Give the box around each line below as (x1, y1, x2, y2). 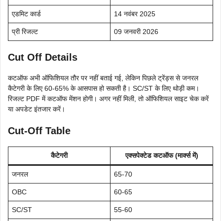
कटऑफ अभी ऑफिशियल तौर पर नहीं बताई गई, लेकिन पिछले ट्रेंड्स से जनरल (8, 74, 198, 82)
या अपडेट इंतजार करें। (8, 105, 65, 113)
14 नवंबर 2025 (114, 9, 155, 18)
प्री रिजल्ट (12, 27, 38, 36)
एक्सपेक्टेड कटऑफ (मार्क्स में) (125, 151, 198, 159)
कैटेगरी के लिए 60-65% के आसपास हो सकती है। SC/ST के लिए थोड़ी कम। (8, 84, 199, 92)
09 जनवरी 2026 (114, 27, 158, 36)
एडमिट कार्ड (12, 9, 41, 18)
